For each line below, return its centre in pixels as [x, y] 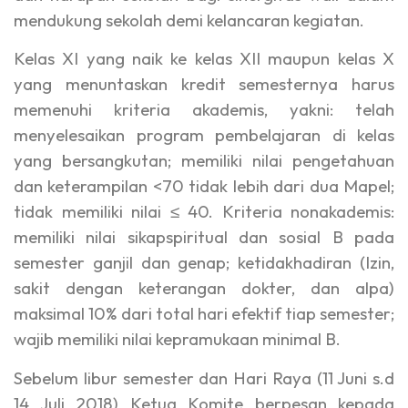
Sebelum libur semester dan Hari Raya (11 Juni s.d [204, 377]
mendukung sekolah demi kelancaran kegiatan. [189, 20]
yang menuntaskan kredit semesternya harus [204, 84]
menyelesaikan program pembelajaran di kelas [204, 135]
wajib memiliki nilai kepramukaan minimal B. [177, 339]
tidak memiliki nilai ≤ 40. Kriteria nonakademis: [204, 212]
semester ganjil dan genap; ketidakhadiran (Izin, [204, 263]
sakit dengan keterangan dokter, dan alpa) [204, 288]
